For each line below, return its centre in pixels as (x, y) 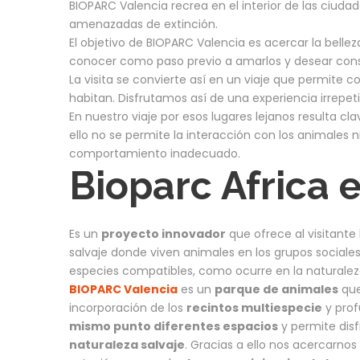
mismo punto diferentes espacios (174, 326)
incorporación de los (128, 307)
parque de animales (276, 289)
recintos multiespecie (254, 307)
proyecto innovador (164, 233)
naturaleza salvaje (127, 344)
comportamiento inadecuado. (155, 153)
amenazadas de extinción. (143, 24)
